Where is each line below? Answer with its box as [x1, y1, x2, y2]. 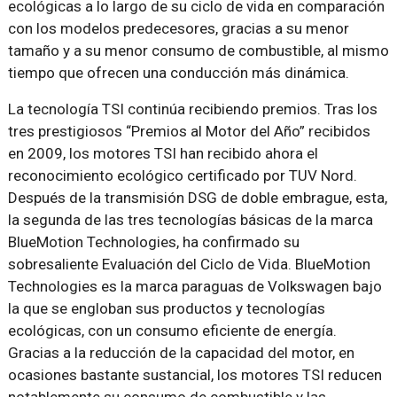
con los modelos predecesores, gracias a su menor [7, 19, 349, 37]
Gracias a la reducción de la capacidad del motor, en [7, 344, 354, 362]
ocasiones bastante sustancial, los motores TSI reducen [7, 366, 382, 384]
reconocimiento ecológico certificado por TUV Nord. [7, 167, 357, 184]
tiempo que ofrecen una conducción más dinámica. [7, 64, 349, 82]
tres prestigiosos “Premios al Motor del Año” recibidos [7, 122, 370, 140]
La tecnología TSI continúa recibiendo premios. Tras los [7, 100, 378, 118]
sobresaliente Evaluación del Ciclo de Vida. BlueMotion [7, 255, 370, 273]
